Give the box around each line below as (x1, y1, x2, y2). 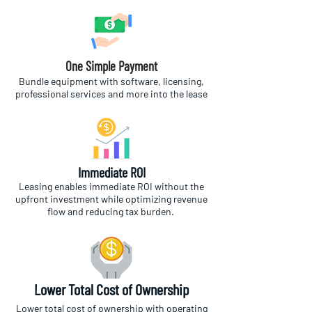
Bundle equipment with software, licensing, (19, 75, 204, 87)
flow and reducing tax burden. (47, 205, 176, 217)
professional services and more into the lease (15, 88, 208, 100)
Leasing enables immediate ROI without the (19, 180, 204, 192)
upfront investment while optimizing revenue (15, 193, 208, 205)
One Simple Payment (65, 58, 157, 74)
